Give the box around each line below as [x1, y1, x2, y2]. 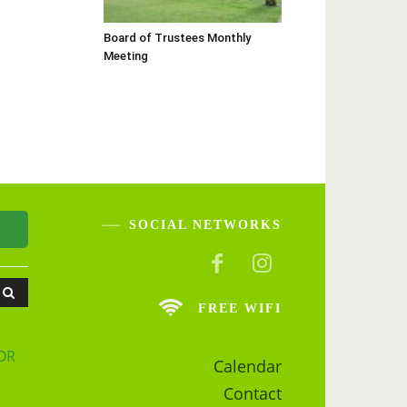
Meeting [104, 48, 148, 63]
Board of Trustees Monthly [104, 30, 251, 45]
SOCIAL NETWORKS [129, 217, 282, 232]
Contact [223, 382, 282, 405]
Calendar [213, 355, 282, 378]
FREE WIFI [198, 302, 282, 316]
